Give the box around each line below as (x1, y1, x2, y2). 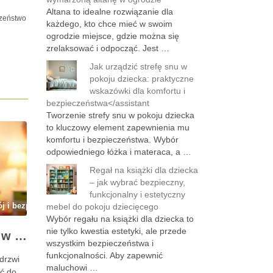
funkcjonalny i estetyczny (90, 190, 185, 199)
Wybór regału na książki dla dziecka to (46, 214, 194, 224)
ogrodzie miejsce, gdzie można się (46, 31, 179, 41)
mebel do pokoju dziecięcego (46, 202, 158, 211)
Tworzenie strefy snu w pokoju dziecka (46, 110, 194, 120)
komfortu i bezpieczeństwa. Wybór (46, 135, 179, 144)
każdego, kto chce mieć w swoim (46, 19, 172, 29)
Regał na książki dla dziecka (90, 165, 198, 175)
